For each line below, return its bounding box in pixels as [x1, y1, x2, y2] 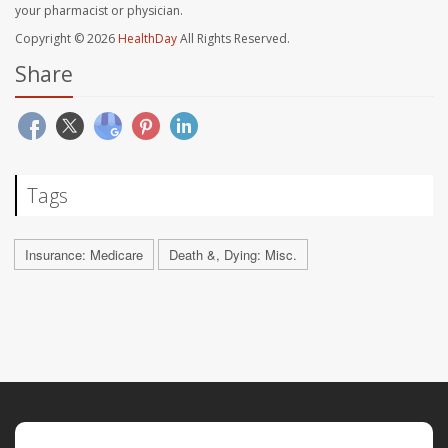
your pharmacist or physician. [15, 2, 183, 20]
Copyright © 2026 [15, 30, 118, 48]
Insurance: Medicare [25, 245, 143, 265]
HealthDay [118, 30, 177, 48]
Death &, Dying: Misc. [169, 245, 297, 265]
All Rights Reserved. [177, 30, 290, 48]
